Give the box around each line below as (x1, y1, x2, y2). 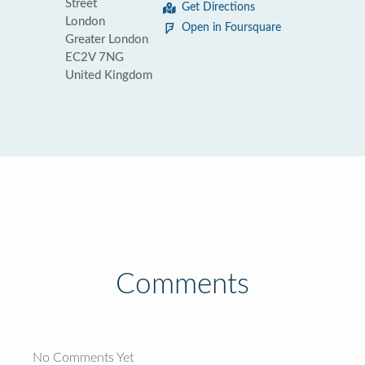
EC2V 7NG (65, 51, 124, 64)
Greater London (65, 33, 148, 46)
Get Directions (182, 2, 255, 13)
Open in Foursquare (182, 22, 281, 33)
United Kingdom (65, 69, 152, 81)
